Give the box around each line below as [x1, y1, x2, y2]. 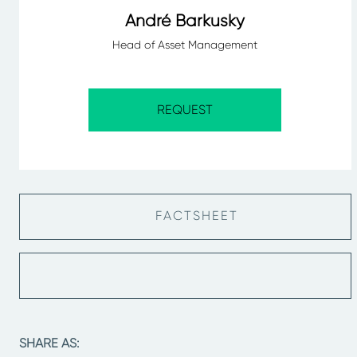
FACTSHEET [151, 208, 239, 223]
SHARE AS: [19, 335, 79, 351]
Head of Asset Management [112, 38, 258, 51]
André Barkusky [125, 11, 245, 30]
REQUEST [157, 102, 214, 117]
